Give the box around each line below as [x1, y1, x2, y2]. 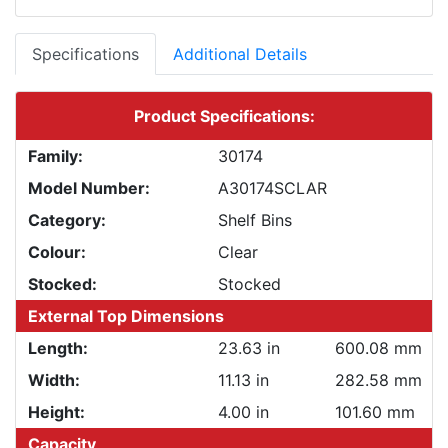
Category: [28, 209, 106, 230]
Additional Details [173, 43, 307, 64]
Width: [28, 369, 80, 390]
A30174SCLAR [218, 177, 327, 198]
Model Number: [28, 177, 150, 198]
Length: [28, 337, 88, 358]
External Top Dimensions [28, 305, 224, 326]
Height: [28, 401, 85, 422]
